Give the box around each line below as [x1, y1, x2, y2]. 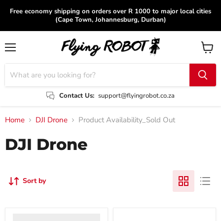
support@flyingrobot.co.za [98, 91, 175, 100]
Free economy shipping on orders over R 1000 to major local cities [10, 7, 211, 16]
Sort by [23, 176, 46, 186]
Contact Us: [59, 91, 94, 100]
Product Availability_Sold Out [78, 115, 175, 125]
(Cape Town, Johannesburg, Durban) [55, 15, 166, 24]
